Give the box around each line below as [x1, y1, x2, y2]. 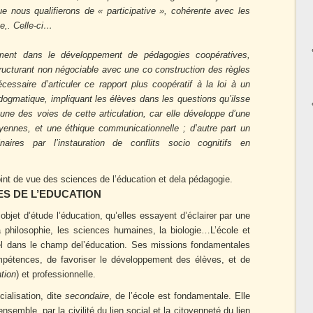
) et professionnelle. [16, 270, 96, 279]
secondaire [65, 291, 109, 301]
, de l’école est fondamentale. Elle [109, 291, 250, 301]
